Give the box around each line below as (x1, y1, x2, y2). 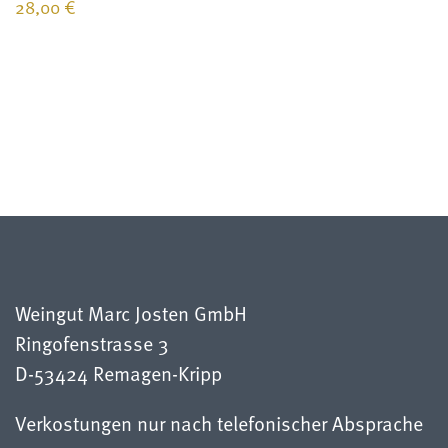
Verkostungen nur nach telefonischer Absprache (15, 408, 423, 438)
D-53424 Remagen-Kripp (15, 358, 222, 388)
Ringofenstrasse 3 (15, 328, 169, 358)
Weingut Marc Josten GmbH (15, 298, 247, 328)
